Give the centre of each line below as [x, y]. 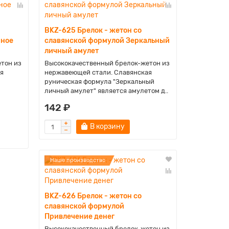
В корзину [107, 127]
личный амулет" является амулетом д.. [106, 91]
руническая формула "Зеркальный [99, 82]
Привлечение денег [79, 216]
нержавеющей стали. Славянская [98, 72]
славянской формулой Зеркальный [107, 41]
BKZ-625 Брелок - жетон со [93, 30]
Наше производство [77, 160]
